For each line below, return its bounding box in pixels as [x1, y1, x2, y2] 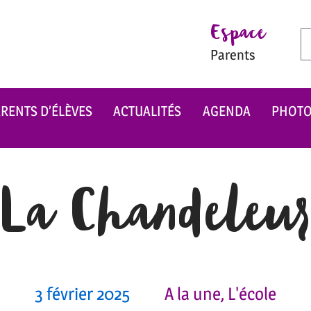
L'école [228, 283, 276, 305]
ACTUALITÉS [113, 103, 182, 120]
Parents [210, 47, 255, 64]
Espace [210, 17, 265, 56]
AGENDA [202, 103, 251, 120]
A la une [165, 283, 221, 305]
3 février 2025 [35, 283, 130, 305]
